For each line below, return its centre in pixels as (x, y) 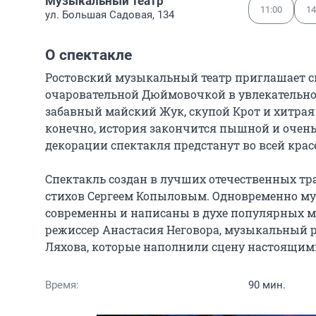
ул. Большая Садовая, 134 (110, 15)
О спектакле (89, 55)
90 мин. (267, 285)
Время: (62, 285)
